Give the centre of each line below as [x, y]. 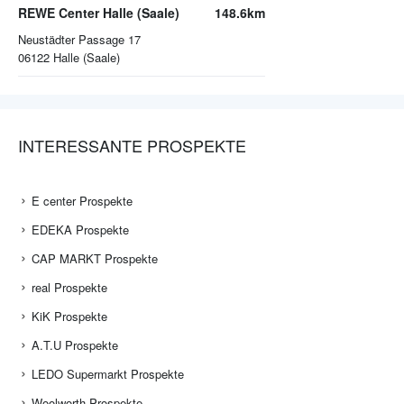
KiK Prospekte [69, 317]
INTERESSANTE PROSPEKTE [132, 146]
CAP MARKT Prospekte [95, 259]
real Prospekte [69, 288]
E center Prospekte [82, 201]
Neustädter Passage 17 [79, 40]
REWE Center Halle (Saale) [99, 13]
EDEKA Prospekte [80, 230]
